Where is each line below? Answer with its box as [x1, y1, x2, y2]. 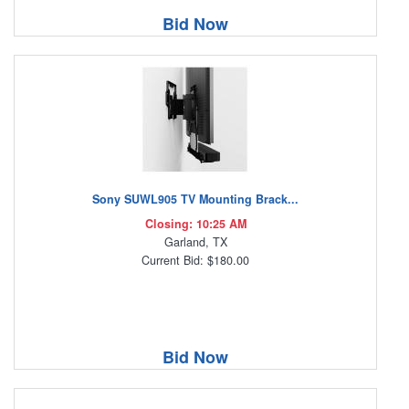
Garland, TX [163, 234, 227, 251]
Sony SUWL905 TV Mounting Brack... [92, 191, 299, 208]
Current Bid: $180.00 [142, 252, 249, 269]
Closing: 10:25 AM [144, 215, 246, 233]
